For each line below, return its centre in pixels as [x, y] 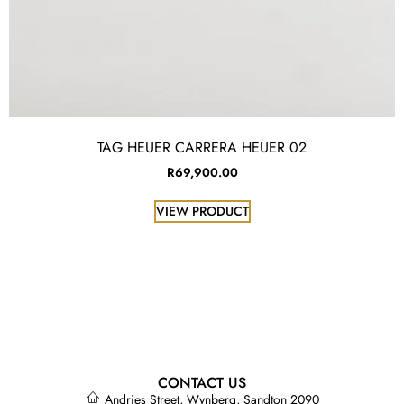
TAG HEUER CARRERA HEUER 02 [202, 148]
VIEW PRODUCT [202, 211]
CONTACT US [202, 382]
